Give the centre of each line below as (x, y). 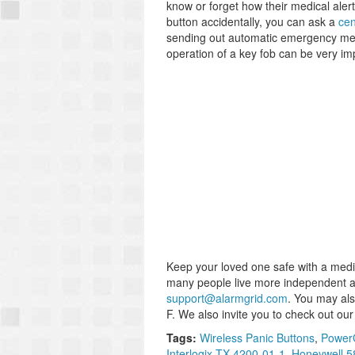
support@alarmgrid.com (227, 298)
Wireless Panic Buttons (257, 338)
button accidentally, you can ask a (252, 21)
